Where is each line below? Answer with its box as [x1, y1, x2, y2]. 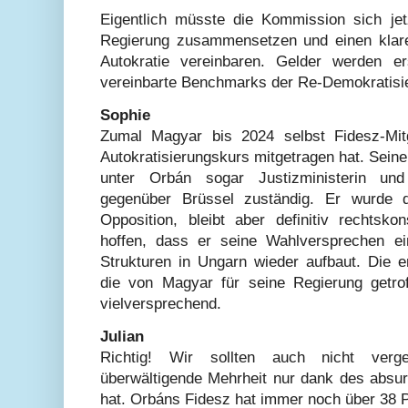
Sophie [100, 107, 150, 125]
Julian [100, 328, 144, 346]
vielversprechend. [100, 295, 221, 313]
